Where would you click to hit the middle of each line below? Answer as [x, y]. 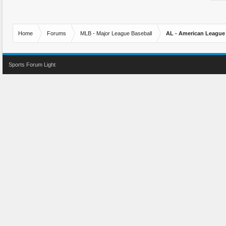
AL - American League [195, 33]
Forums [56, 33]
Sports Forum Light [32, 65]
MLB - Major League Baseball [116, 33]
